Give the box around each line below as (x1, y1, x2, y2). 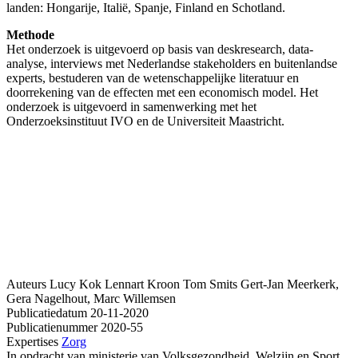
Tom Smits (183, 276, 237, 291)
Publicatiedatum (6, 305, 87, 320)
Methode (6, 27, 54, 42)
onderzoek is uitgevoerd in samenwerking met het (6, 99, 257, 113)
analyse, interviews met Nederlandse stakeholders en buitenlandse (6, 56, 337, 70)
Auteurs (6, 276, 46, 291)
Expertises (6, 334, 58, 348)
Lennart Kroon (105, 276, 180, 291)
